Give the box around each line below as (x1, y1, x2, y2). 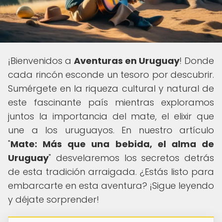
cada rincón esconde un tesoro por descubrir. (8, 68, 214, 81)
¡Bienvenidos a (8, 55, 74, 67)
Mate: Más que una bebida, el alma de (10, 138, 214, 150)
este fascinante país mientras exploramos (8, 96, 214, 109)
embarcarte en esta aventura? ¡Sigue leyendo (8, 179, 214, 192)
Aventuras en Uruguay (74, 55, 179, 67)
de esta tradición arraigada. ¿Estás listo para (8, 166, 214, 178)
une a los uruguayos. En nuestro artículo (8, 124, 214, 136)
